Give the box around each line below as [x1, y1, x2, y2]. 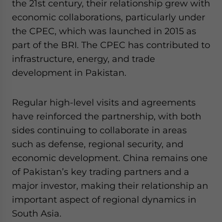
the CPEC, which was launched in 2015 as [12, 26, 196, 36]
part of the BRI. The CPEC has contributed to [12, 40, 210, 50]
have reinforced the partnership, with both [12, 111, 201, 121]
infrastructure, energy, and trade [12, 54, 155, 64]
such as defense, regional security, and [12, 139, 183, 149]
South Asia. [12, 208, 61, 219]
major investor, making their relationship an [12, 180, 208, 191]
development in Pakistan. [12, 67, 126, 78]
